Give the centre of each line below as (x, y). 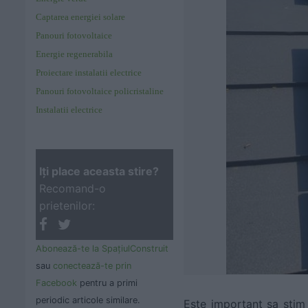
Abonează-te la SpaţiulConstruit (102, 248)
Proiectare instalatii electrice (89, 73)
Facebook (56, 283)
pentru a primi (107, 283)
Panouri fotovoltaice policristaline (100, 91)
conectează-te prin (92, 265)
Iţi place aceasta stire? (99, 171)
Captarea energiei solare (80, 17)
